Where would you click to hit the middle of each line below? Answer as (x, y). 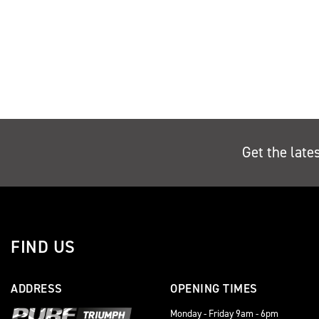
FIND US (43, 247)
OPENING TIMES (214, 288)
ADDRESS (37, 288)
